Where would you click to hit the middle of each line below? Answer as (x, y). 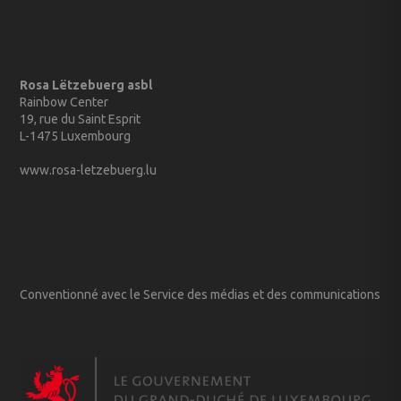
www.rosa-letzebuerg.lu (89, 171)
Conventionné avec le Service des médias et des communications (200, 295)
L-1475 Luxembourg (76, 137)
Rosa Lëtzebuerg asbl (86, 85)
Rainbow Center (64, 102)
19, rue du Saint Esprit (81, 119)
